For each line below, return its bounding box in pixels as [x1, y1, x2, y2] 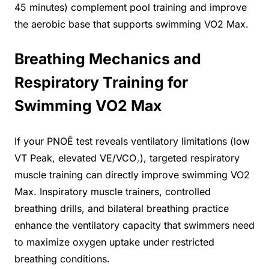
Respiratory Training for [14, 73, 188, 92]
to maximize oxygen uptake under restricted [14, 236, 214, 249]
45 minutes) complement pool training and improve [14, 1, 247, 14]
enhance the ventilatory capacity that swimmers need [14, 219, 255, 232]
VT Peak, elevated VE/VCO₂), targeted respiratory [14, 152, 240, 165]
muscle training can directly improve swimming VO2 [14, 169, 250, 181]
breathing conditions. [14, 253, 110, 265]
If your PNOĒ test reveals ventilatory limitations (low [14, 135, 250, 148]
